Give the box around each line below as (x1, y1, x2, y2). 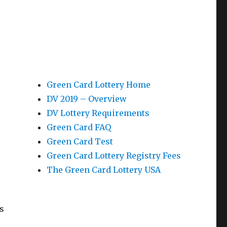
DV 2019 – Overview (46, 94, 127, 104)
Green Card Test (46, 136, 113, 146)
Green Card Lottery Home (46, 80, 150, 90)
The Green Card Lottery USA (46, 165, 161, 175)
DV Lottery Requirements (46, 108, 149, 118)
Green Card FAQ (46, 122, 111, 132)
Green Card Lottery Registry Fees (46, 150, 181, 161)
